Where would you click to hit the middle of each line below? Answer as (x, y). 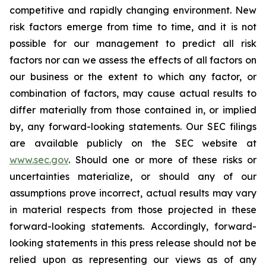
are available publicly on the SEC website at (133, 143)
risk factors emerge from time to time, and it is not (133, 27)
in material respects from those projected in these (133, 210)
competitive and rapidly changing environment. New (133, 10)
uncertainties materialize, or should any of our (133, 176)
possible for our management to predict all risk (133, 43)
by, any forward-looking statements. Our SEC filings (133, 126)
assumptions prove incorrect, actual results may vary (133, 193)
